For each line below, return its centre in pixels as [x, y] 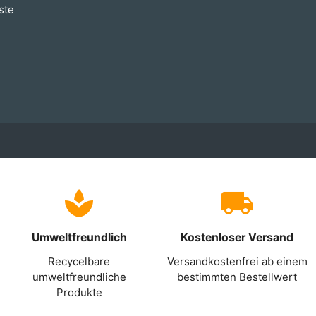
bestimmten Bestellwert [237, 277]
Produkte [79, 292]
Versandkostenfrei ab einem [237, 261]
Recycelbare [79, 261]
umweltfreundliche [79, 277]
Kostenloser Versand [237, 237]
